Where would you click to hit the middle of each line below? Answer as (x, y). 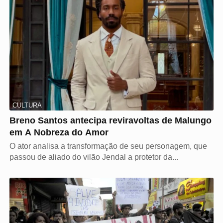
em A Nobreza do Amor (59, 132)
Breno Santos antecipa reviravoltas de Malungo (111, 120)
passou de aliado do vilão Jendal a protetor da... (94, 157)
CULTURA (27, 105)
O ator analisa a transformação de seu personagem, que (108, 146)
